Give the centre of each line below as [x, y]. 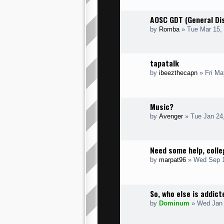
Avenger [171, 116]
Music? [162, 106]
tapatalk [164, 63]
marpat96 [172, 160]
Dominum [174, 203]
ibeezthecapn [178, 73]
